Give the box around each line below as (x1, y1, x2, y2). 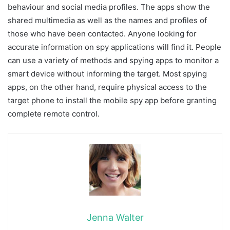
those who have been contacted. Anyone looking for (8, 29, 197, 39)
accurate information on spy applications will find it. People (8, 42, 221, 52)
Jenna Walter (86, 212, 144, 223)
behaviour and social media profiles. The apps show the (8, 2, 210, 12)
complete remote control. (8, 109, 100, 119)
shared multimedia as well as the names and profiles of (8, 15, 207, 26)
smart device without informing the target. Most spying (8, 69, 207, 79)
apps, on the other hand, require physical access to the (8, 82, 207, 92)
